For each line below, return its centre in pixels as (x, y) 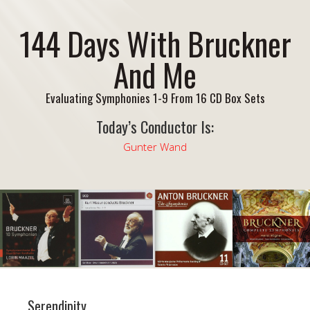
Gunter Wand (155, 147)
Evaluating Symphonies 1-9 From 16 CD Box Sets (155, 98)
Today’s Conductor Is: (155, 127)
